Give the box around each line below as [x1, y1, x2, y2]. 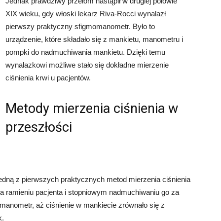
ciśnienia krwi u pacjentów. [5, 74, 91, 82]
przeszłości [5, 119, 72, 135]
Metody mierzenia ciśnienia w [5, 101, 178, 116]
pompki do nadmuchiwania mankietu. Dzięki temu [5, 48, 165, 56]
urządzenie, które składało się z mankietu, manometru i [5, 35, 183, 43]
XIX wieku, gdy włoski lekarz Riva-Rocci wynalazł [5, 9, 166, 18]
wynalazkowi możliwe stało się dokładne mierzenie [5, 61, 169, 69]
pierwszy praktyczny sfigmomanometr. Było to [5, 22, 155, 31]
